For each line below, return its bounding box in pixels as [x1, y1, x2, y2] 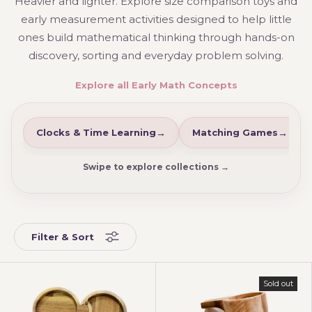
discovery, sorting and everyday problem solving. [29, 49, 283, 63]
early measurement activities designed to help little [20, 13, 292, 26]
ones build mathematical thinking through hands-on [17, 31, 295, 45]
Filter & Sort [31, 231, 94, 242]
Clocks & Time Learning [36, 127, 156, 139]
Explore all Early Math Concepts [75, 79, 237, 91]
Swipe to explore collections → [83, 162, 229, 173]
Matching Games [192, 127, 278, 139]
